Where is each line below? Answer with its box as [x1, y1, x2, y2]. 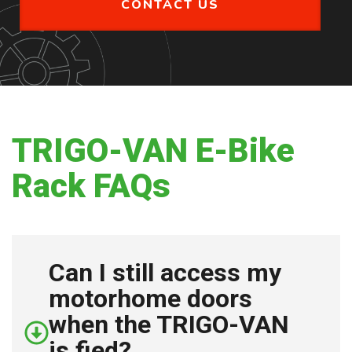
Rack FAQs [12, 167, 170, 205]
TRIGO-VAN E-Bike [12, 131, 295, 170]
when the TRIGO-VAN [49, 310, 289, 339]
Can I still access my [49, 258, 281, 288]
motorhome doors [49, 284, 252, 313]
